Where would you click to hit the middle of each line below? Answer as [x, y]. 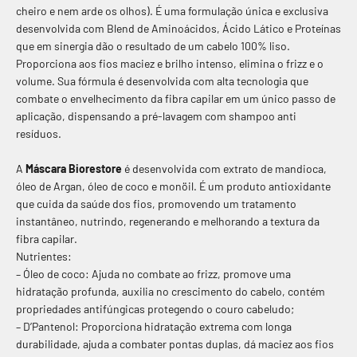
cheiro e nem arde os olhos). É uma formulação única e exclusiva [172, 11]
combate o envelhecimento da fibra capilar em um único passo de [176, 99]
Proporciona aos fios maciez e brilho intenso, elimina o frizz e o [170, 64]
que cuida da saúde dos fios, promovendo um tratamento [156, 204]
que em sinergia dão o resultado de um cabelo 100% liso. [153, 46]
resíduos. [39, 134]
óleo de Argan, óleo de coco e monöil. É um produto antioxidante [173, 186]
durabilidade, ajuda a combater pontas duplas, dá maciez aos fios [175, 344]
